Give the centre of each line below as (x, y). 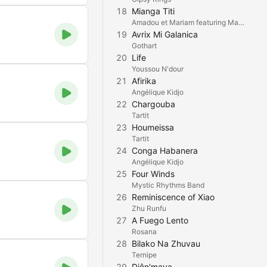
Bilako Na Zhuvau (166, 243)
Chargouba (153, 104)
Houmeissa (153, 127)
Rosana (144, 232)
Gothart (144, 46)
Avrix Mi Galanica (165, 34)
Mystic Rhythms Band (168, 185)
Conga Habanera (165, 150)
